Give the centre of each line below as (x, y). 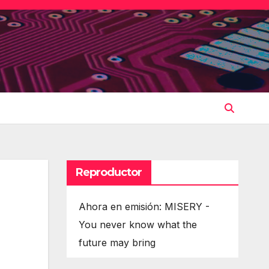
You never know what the (138, 224)
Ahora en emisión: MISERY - (144, 206)
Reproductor (109, 172)
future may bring (117, 242)
